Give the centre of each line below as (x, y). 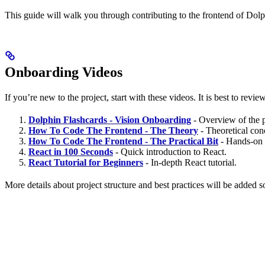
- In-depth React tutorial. (190, 163)
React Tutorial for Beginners (86, 163)
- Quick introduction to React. (170, 152)
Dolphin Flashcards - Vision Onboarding (110, 120)
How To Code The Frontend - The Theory (113, 131)
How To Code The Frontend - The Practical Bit (123, 141)
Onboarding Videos (64, 72)
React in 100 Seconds (71, 152)
